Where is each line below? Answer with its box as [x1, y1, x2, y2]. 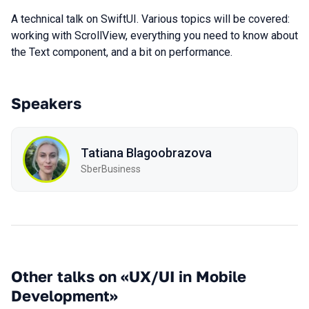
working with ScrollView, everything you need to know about [11, 29, 298, 42]
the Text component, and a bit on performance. [11, 46, 232, 59]
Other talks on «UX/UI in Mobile [11, 267, 246, 286]
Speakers [11, 94, 81, 112]
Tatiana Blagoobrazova [81, 145, 212, 160]
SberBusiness [81, 163, 141, 175]
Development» [11, 286, 118, 305]
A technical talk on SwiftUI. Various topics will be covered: [11, 12, 290, 26]
